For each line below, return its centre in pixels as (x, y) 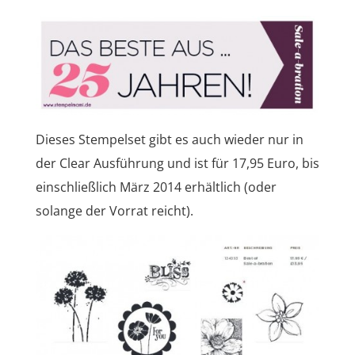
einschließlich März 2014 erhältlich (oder (156, 187)
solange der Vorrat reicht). (114, 210)
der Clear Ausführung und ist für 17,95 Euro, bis (177, 163)
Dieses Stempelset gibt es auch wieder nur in (169, 139)
